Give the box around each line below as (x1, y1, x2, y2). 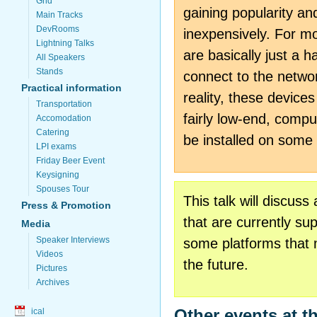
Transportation (36, 99, 92, 109)
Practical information (21, 82, 122, 93)
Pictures (36, 263, 67, 273)
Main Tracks (36, 10, 83, 20)
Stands (36, 67, 63, 76)
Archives (36, 277, 69, 287)
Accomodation (36, 113, 91, 123)
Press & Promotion (21, 200, 111, 211)
